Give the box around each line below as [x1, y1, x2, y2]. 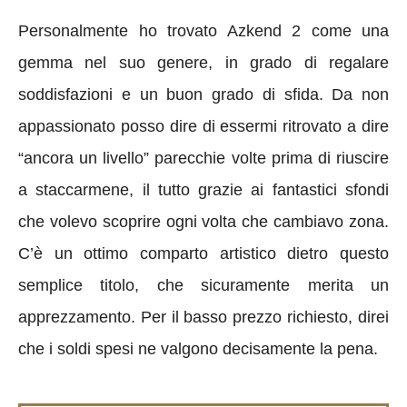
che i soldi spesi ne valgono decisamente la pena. [18, 339, 378, 358]
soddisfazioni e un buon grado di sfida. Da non [18, 84, 389, 104]
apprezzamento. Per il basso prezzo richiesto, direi [18, 307, 389, 326]
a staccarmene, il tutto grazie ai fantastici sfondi [18, 180, 389, 199]
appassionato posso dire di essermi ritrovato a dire [18, 116, 389, 135]
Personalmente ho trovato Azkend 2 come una [18, 21, 389, 40]
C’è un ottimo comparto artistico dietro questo [18, 243, 389, 263]
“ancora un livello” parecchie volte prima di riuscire [18, 148, 389, 167]
